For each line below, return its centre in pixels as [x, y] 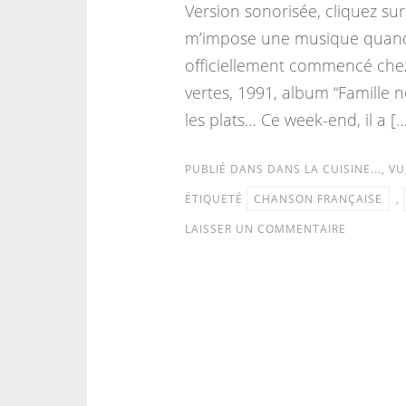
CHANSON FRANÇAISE [318, 199]
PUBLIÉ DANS [226, 169]
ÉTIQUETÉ [215, 199]
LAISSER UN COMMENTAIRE [265, 229]
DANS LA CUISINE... [324, 169]
